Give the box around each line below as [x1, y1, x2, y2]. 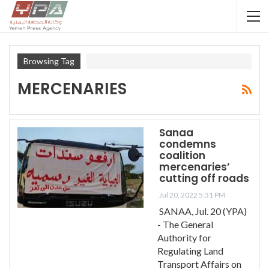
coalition [159, 148, 205, 163]
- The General [157, 218, 213, 230]
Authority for [157, 231, 211, 243]
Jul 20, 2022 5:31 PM [159, 190, 225, 199]
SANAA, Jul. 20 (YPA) [159, 205, 247, 217]
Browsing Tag [23, 56, 74, 66]
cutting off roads [159, 171, 249, 186]
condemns [159, 136, 216, 151]
